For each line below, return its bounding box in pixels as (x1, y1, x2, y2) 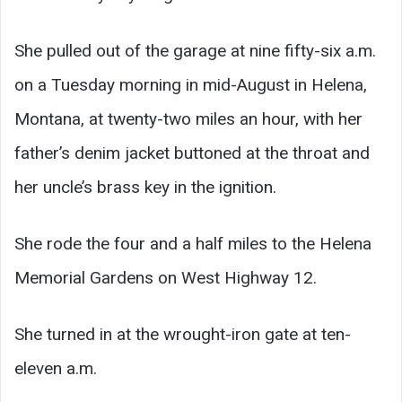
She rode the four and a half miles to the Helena (14, 232, 371, 254)
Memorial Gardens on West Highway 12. (14, 267, 317, 288)
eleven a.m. (14, 357, 97, 379)
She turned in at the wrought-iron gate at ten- (14, 323, 351, 345)
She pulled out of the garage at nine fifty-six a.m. (14, 39, 376, 61)
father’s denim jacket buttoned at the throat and (14, 142, 370, 163)
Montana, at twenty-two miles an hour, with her (14, 108, 363, 129)
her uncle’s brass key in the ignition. (14, 176, 276, 197)
